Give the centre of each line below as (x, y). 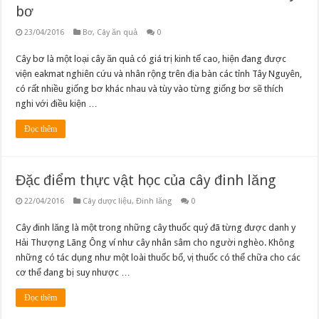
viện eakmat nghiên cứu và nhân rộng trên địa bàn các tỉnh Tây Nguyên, (159, 74)
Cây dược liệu (108, 202)
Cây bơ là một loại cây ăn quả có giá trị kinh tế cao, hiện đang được (151, 59)
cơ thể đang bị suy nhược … (73, 273)
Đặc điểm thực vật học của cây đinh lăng (146, 181)
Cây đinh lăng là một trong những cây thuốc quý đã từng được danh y (156, 228)
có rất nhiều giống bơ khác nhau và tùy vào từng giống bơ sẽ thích (150, 89)
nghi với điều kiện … (57, 104)
